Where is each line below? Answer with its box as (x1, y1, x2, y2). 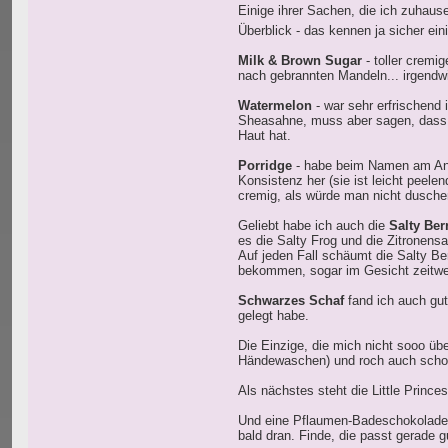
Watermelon (238, 98, 312, 114)
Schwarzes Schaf (238, 293, 344, 309)
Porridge (238, 158, 292, 174)
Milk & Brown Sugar (238, 53, 362, 69)
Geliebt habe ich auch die (238, 218, 389, 234)
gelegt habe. (238, 308, 309, 324)
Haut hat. (238, 128, 291, 144)
